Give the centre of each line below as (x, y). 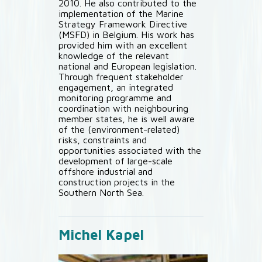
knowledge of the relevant (114, 56)
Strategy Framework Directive (123, 24)
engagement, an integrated (116, 87)
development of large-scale (116, 161)
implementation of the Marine (121, 13)
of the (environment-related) (119, 129)
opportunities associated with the (130, 150)
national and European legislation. (127, 66)
